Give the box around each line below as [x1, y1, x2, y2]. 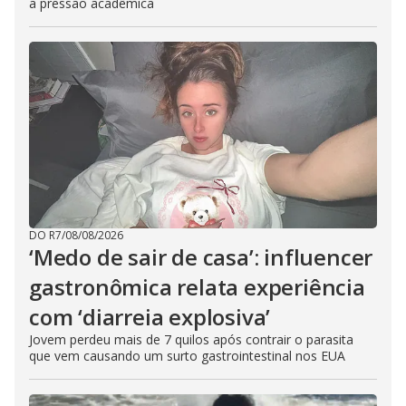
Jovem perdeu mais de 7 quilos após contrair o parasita [29, 331, 353, 348]
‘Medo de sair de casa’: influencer [29, 242, 373, 272]
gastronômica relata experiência [29, 272, 365, 302]
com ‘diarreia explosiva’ [29, 302, 271, 332]
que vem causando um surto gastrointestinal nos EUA [29, 347, 345, 364]
